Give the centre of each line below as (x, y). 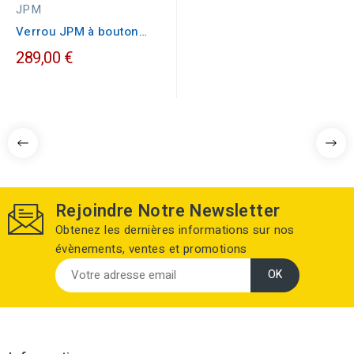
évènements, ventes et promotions (151, 249)
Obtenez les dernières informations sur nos (175, 230)
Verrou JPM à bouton (77, 31)
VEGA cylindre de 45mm (85, 49)
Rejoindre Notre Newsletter (168, 211)
